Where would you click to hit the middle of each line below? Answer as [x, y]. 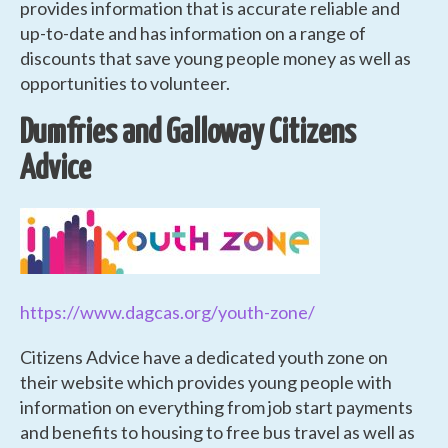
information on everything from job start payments [216, 406]
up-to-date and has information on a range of [193, 32]
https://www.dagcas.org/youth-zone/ [167, 311]
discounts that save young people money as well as [215, 57]
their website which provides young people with [206, 381]
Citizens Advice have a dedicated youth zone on [204, 356]
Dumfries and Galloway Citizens [188, 133]
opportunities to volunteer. [125, 82]
